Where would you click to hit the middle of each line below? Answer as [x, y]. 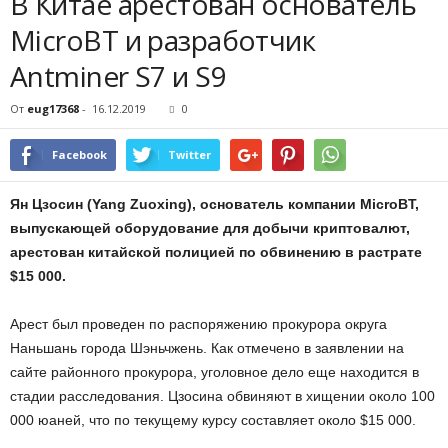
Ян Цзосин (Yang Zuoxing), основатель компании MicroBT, [214, 203]
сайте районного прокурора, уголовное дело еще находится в [214, 371]
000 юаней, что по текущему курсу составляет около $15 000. [213, 419]
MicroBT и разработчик [163, 39]
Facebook [79, 154]
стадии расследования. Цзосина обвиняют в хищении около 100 [222, 395]
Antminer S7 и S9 [118, 75]
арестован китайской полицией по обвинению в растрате [216, 251]
